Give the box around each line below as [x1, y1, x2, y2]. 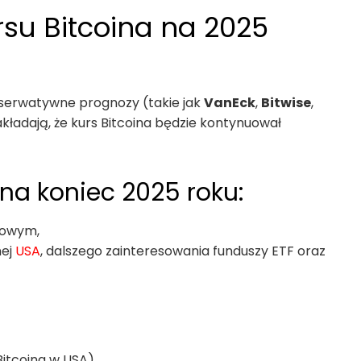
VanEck [204, 93, 255, 112]
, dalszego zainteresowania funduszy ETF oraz [40, 241, 326, 260]
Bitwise [261, 93, 311, 112]
